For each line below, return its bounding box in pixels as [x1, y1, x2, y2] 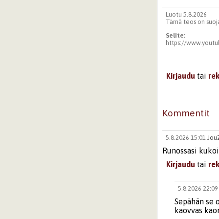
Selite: [165, 32, 187, 40]
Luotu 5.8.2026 [165, 10, 207, 18]
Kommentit [162, 107, 210, 118]
